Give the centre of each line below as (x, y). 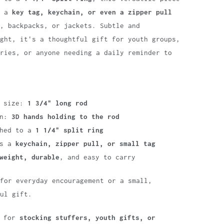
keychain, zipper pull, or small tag (85, 143)
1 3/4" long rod (57, 103)
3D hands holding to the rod (65, 116)
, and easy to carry (97, 157)
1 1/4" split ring (69, 130)
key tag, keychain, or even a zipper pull (92, 12)
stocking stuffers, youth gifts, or (87, 217)
